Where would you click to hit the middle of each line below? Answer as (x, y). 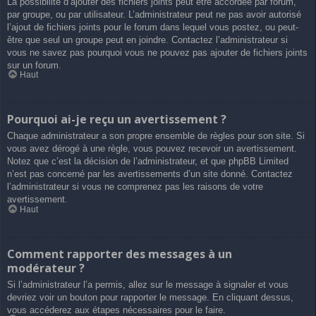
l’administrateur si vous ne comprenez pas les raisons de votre (135, 187)
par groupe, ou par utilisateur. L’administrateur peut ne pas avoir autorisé (154, 14)
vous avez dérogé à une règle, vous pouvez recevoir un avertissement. (152, 149)
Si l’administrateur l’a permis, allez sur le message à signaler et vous (148, 284)
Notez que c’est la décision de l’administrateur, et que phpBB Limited (148, 162)
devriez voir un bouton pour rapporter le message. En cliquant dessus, (150, 297)
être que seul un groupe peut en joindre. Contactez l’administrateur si (147, 39)
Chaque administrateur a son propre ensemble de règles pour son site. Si (156, 136)
